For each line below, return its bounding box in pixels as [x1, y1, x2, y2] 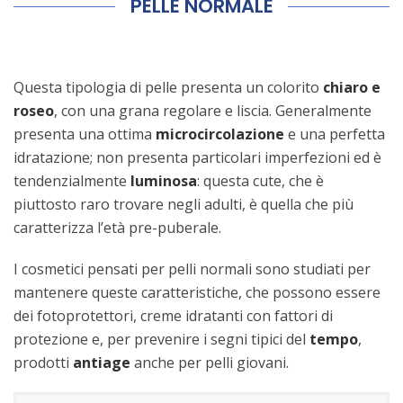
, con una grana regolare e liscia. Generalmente [54, 100, 372, 121]
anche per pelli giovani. [130, 352, 289, 372]
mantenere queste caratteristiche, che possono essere [13, 282, 381, 302]
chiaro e [323, 76, 381, 97]
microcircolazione [156, 123, 284, 144]
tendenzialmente [13, 170, 130, 191]
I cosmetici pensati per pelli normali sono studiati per [13, 258, 371, 279]
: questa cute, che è [197, 170, 324, 191]
